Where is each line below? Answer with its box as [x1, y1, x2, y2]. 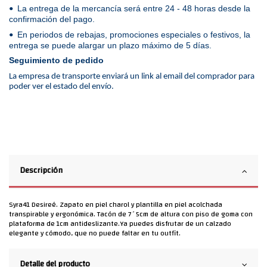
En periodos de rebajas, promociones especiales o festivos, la [15, 29, 250, 39]
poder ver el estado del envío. [9, 82, 114, 91]
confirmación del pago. [9, 14, 95, 24]
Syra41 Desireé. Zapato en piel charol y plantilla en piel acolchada [9, 197, 222, 211]
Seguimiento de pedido [9, 55, 104, 66]
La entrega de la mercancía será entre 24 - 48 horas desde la [15, 3, 250, 13]
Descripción [20, 162, 63, 178]
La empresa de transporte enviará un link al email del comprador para [9, 72, 254, 81]
